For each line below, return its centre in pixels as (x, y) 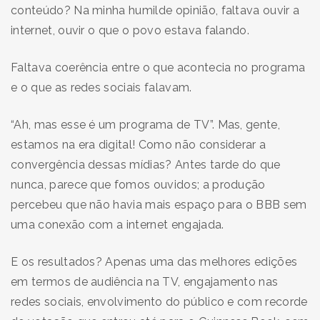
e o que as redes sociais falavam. (103, 87)
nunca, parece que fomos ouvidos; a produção (138, 184)
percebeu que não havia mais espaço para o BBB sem (159, 204)
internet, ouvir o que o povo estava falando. (130, 30)
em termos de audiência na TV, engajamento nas (145, 281)
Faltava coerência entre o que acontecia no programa (158, 67)
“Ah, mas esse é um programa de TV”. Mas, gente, (146, 124)
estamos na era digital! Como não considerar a (139, 144)
